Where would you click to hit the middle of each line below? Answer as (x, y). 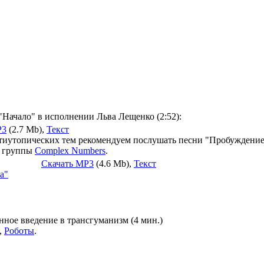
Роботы (19, 230)
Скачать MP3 (67, 164)
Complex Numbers (70, 151)
